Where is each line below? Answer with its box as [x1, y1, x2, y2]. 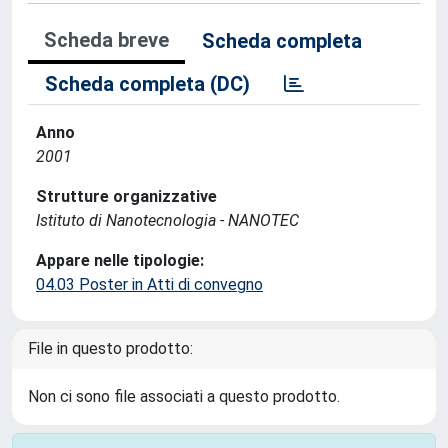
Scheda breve [44, 28, 169, 52]
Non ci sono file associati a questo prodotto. [28, 387, 340, 406]
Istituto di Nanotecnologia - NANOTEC [36, 211, 299, 230]
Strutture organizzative [36, 187, 217, 206]
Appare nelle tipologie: [36, 251, 204, 270]
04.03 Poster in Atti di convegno [36, 275, 263, 294]
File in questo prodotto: [28, 339, 193, 358]
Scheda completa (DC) [45, 72, 250, 96]
